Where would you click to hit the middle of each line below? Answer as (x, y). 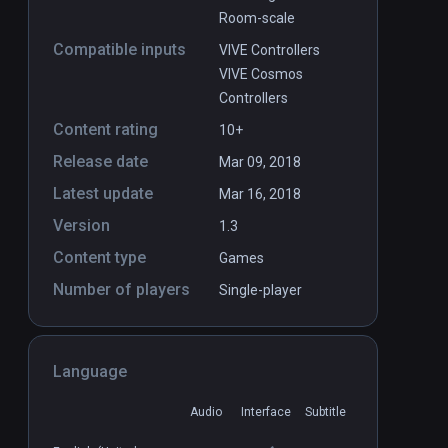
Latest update (103, 194)
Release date (100, 162)
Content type (99, 258)
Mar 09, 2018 (260, 162)
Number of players (121, 290)
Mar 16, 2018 (260, 194)
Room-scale (257, 18)
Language (90, 372)
